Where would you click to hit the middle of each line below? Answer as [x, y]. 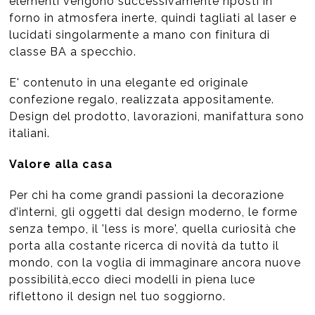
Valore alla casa [61, 165]
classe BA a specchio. [73, 52]
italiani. [30, 134]
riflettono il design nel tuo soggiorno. [118, 297]
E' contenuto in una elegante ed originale [129, 83]
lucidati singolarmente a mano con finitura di [140, 35]
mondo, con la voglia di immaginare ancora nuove [155, 263]
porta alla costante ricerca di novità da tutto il [144, 246]
